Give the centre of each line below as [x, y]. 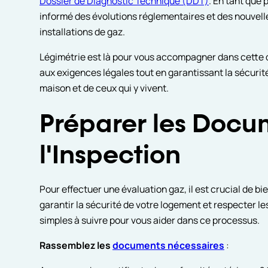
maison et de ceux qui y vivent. [104, 88]
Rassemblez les [76, 245]
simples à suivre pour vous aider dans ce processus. [149, 220]
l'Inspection [110, 156]
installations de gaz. [82, 31]
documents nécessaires [168, 245]
